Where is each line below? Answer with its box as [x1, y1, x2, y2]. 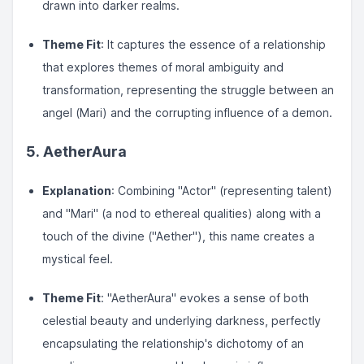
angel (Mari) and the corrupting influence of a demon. [42, 106, 332, 119]
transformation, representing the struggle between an [42, 83, 334, 97]
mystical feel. [42, 252, 113, 266]
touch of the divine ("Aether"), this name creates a [42, 229, 314, 243]
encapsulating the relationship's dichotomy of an [42, 336, 304, 350]
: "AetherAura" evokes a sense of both [101, 291, 309, 305]
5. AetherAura [26, 143, 127, 160]
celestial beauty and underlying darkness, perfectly [42, 314, 321, 327]
